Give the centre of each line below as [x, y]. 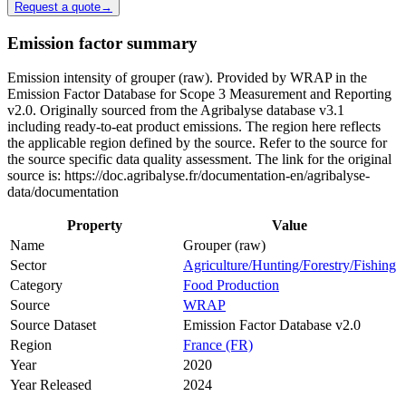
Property [95, 226]
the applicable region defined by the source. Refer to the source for [197, 143]
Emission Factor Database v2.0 [272, 325]
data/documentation [63, 192]
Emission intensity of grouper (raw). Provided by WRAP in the [187, 78]
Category [36, 285]
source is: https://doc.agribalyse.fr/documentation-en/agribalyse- [188, 176]
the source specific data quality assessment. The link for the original [199, 159]
